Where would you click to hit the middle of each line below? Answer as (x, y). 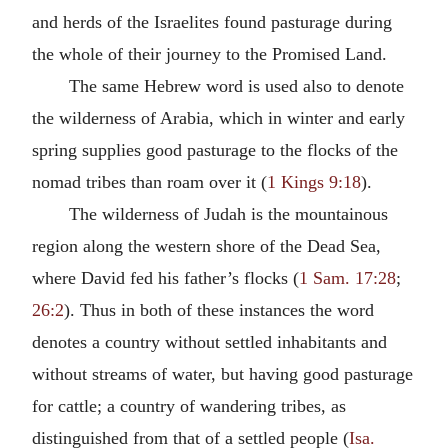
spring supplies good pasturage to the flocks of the (215, 150)
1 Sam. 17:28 (347, 278)
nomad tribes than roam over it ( (149, 182)
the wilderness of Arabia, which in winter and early (218, 118)
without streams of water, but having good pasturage (222, 374)
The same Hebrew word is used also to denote (236, 86)
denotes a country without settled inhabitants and (209, 342)
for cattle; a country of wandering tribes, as (189, 406)
